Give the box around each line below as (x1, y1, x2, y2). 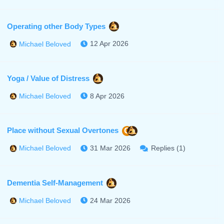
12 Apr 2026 (90, 39, 129, 48)
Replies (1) (150, 144, 185, 152)
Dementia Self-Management (6, 178, 103, 187)
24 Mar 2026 (90, 196, 131, 204)
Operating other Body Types (6, 21, 105, 30)
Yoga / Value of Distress (6, 73, 89, 82)
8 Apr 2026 (90, 91, 125, 100)
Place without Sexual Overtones (6, 126, 118, 135)
